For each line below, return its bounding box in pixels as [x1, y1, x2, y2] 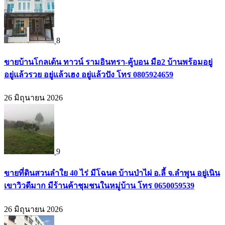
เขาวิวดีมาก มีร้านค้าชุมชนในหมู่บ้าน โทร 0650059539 [4, 181, 194, 190]
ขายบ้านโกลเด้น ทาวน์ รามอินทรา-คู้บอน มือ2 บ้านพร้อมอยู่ [4, 57, 212, 66]
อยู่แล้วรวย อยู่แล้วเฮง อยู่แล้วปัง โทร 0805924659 [4, 70, 173, 79]
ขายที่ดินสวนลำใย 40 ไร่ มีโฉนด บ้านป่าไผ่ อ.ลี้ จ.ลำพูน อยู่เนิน [4, 169, 220, 178]
